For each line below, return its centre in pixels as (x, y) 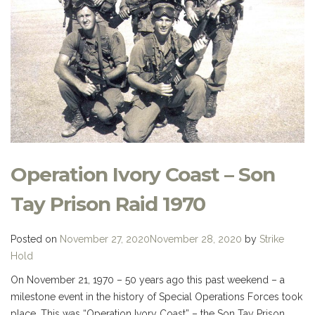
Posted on (35, 239)
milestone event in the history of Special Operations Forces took (156, 296)
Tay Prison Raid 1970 (108, 204)
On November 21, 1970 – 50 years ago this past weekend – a (148, 279)
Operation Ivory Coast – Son (143, 174)
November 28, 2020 (196, 239)
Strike (272, 239)
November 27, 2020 (105, 239)
